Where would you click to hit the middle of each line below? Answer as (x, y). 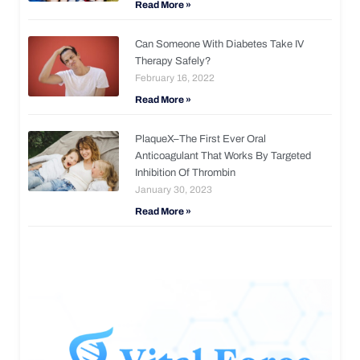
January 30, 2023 (174, 189)
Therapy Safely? (174, 61)
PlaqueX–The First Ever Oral (201, 139)
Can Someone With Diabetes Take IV (220, 44)
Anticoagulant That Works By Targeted (223, 155)
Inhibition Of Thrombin (186, 172)
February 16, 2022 (175, 78)
